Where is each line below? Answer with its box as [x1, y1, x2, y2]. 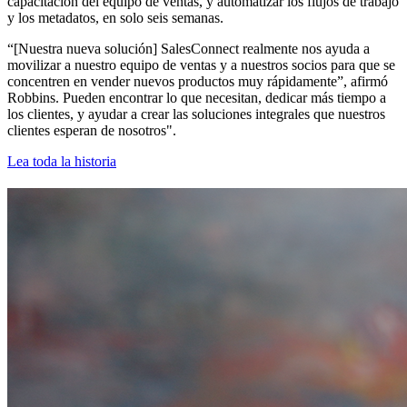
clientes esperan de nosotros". [7, 123, 176, 139]
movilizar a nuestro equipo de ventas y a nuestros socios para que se [7, 57, 395, 74]
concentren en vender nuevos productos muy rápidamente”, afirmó [7, 74, 388, 90]
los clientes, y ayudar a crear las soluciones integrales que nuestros [7, 106, 385, 123]
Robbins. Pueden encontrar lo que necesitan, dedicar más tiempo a [7, 90, 386, 106]
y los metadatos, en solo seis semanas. [7, 10, 223, 26]
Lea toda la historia [7, 154, 116, 170]
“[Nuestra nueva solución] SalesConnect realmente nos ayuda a [7, 41, 370, 57]
